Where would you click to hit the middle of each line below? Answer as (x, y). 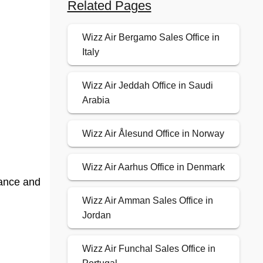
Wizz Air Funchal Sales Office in (149, 249)
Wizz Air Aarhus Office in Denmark (153, 167)
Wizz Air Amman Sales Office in (147, 201)
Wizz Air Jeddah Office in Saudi (147, 86)
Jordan (96, 215)
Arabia (96, 100)
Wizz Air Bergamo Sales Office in (151, 38)
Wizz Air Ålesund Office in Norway (153, 134)
